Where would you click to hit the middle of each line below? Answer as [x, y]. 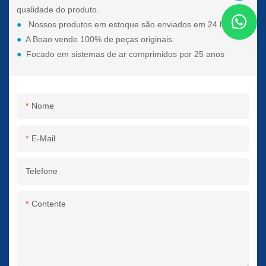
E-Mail [44, 139]
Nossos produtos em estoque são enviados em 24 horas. [134, 25]
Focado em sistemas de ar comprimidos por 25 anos [126, 54]
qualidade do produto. [58, 10]
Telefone [42, 171]
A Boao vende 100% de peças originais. [100, 39]
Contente [49, 204]
